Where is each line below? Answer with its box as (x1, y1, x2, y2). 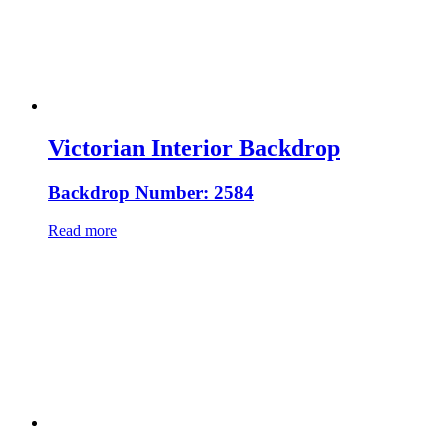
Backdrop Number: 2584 (48, 181, 254, 203)
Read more (48, 222, 117, 240)
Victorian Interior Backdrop (48, 134, 340, 161)
